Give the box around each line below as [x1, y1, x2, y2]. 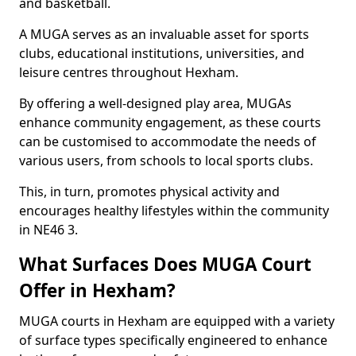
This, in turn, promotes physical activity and [19, 183, 280, 200]
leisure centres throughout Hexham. [19, 64, 238, 81]
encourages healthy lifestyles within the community [19, 202, 329, 219]
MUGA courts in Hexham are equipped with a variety [19, 312, 335, 330]
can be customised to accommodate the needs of [19, 133, 316, 150]
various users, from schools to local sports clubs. [19, 152, 313, 169]
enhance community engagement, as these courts [19, 114, 321, 131]
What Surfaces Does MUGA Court [19, 252, 311, 277]
